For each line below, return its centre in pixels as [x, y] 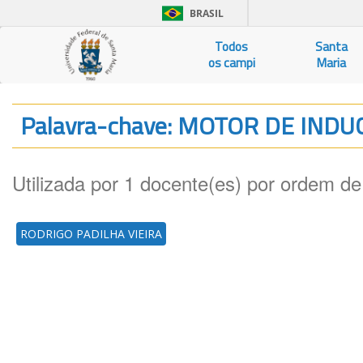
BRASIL [207, 13]
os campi [231, 63]
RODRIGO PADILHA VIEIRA [91, 234]
